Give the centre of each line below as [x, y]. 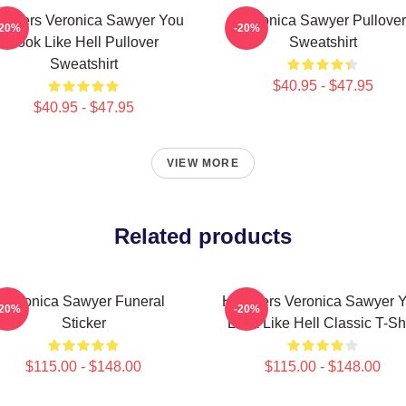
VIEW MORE [203, 163]
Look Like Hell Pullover [83, 42]
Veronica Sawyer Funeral [83, 301]
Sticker [83, 323]
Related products [203, 236]
